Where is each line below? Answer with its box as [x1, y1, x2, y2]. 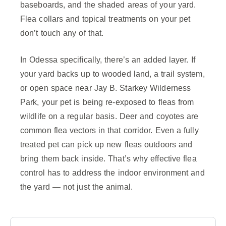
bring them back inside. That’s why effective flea [20, 154, 197, 163]
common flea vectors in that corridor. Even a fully [20, 126, 199, 135]
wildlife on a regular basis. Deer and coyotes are [20, 112, 199, 121]
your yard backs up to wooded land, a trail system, [20, 70, 205, 79]
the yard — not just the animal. [20, 183, 133, 192]
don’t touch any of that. [20, 29, 104, 38]
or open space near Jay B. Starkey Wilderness [20, 84, 191, 93]
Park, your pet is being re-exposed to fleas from [20, 98, 194, 107]
